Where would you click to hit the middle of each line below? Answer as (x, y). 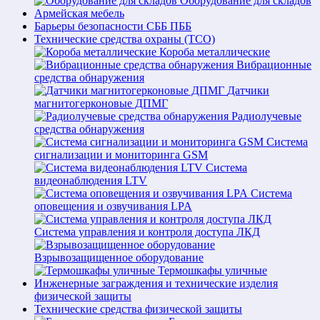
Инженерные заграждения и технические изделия (156, 283)
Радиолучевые (266, 116)
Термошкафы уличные (212, 270)
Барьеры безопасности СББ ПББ (113, 26)
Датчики (248, 90)
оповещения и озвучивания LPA (113, 206)
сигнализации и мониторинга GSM (121, 155)
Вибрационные (274, 65)
